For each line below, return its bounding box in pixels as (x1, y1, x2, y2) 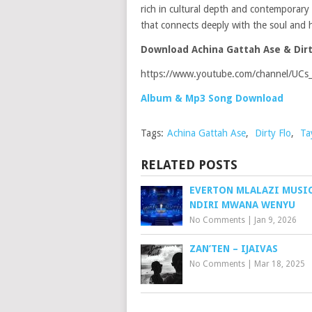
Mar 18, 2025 (254, 259, 305, 269)
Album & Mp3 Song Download (141, 93, 283, 104)
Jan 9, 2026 (254, 215, 297, 225)
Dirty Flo (255, 127, 291, 139)
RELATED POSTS (141, 157, 237, 172)
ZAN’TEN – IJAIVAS (189, 243, 278, 254)
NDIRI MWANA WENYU (189, 199, 295, 210)
